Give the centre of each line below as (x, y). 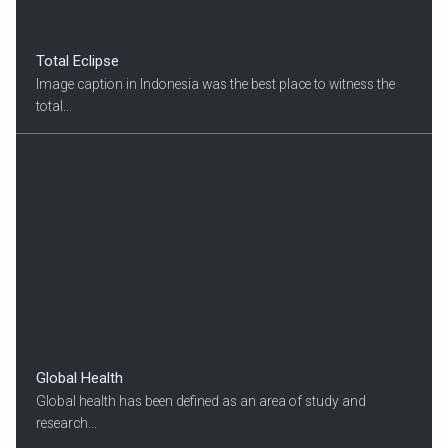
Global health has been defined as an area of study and (201, 401)
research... (67, 423)
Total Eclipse (78, 61)
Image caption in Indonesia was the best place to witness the (216, 84)
